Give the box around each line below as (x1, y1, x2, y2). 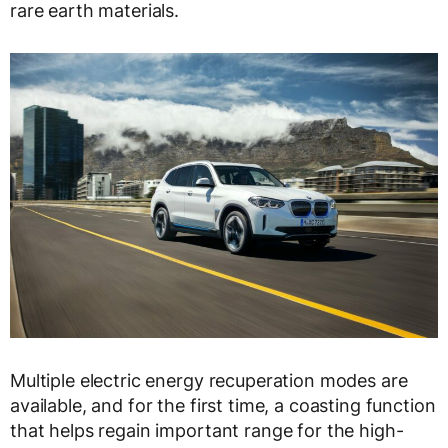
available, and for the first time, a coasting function (10, 395, 436, 417)
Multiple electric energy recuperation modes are (10, 370, 408, 392)
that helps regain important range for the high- (10, 420, 404, 442)
